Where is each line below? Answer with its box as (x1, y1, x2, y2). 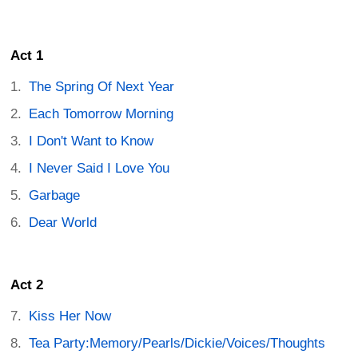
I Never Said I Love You (29, 161, 170, 177)
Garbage (29, 188, 81, 204)
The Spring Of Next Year (29, 79, 175, 95)
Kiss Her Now (29, 308, 112, 324)
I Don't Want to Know (29, 133, 154, 149)
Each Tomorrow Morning (29, 106, 174, 122)
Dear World (29, 215, 97, 231)
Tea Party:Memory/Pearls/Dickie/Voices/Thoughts (29, 336, 326, 352)
